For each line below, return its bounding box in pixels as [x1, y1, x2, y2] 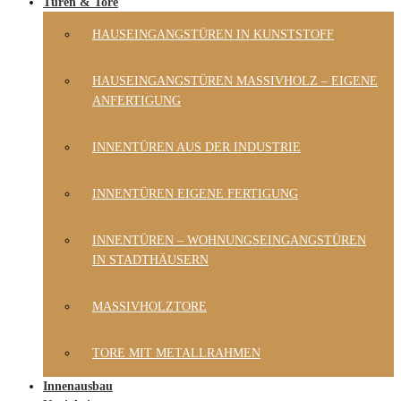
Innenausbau [43, 380, 113, 393]
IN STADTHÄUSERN [92, 253, 209, 267]
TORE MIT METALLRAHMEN [92, 346, 260, 360]
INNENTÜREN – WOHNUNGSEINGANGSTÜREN [92, 234, 366, 247]
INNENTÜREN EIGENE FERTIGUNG [92, 187, 298, 200]
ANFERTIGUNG [92, 94, 181, 107]
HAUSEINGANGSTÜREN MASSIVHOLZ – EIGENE [92, 74, 378, 88]
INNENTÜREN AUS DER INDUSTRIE [92, 141, 301, 154]
